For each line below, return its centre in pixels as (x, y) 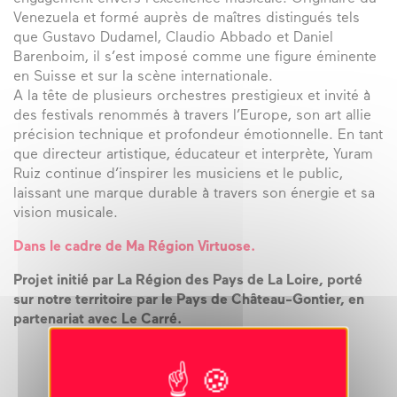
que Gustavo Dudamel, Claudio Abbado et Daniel (173, 39)
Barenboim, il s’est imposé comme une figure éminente (195, 58)
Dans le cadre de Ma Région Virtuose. (134, 248)
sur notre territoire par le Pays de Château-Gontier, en (189, 301)
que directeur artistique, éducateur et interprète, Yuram (193, 156)
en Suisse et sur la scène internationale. (145, 78)
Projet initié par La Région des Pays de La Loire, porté (188, 281)
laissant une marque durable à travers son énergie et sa (194, 195)
